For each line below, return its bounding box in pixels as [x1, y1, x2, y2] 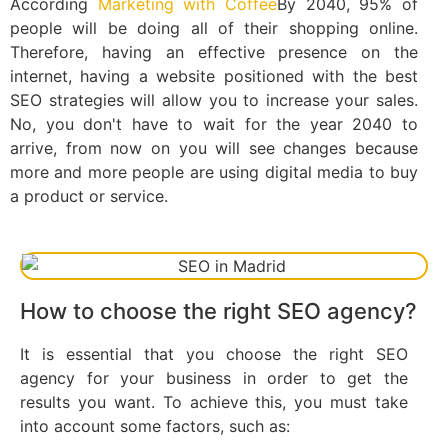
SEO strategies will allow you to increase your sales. [10, 89, 418, 110]
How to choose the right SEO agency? [20, 298, 417, 325]
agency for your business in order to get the [20, 368, 408, 389]
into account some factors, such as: [20, 416, 290, 437]
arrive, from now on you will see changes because [10, 137, 418, 158]
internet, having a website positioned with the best [10, 65, 418, 86]
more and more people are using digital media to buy [10, 161, 418, 182]
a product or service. [10, 185, 168, 206]
